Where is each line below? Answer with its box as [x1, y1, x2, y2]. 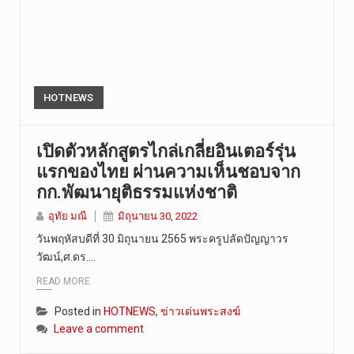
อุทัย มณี [48, 209, 87, 222]
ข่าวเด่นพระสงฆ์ [160, 304, 240, 318]
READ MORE [36, 275, 90, 287]
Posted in [55, 304, 104, 318]
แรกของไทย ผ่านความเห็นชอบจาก [36, 161, 300, 182]
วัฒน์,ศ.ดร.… [36, 250, 96, 263]
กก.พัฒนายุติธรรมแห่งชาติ [36, 182, 237, 202]
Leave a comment [54, 322, 144, 335]
